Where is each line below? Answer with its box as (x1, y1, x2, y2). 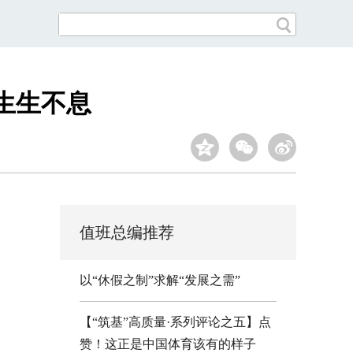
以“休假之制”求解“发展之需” (80, 273, 240, 287)
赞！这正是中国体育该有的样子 (80, 337, 256, 351)
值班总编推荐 (80, 224, 174, 241)
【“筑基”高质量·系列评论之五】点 (80, 315, 271, 329)
